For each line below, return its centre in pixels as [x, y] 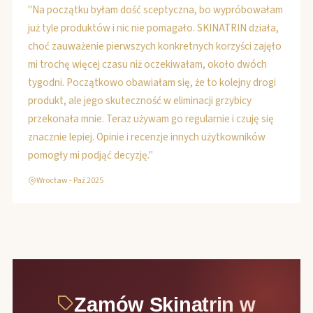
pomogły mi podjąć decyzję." [90, 155]
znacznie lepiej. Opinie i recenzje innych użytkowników [147, 137]
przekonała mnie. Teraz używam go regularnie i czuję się [151, 119]
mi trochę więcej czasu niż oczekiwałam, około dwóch [147, 64]
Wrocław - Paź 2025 [70, 181]
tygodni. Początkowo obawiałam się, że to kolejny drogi [152, 82]
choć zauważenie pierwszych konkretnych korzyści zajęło [155, 46]
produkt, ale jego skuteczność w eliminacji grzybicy [140, 101]
